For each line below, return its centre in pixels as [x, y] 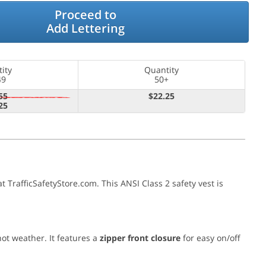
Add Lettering [86, 28]
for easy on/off [210, 238]
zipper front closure [140, 238]
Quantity [161, 70]
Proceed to [86, 15]
